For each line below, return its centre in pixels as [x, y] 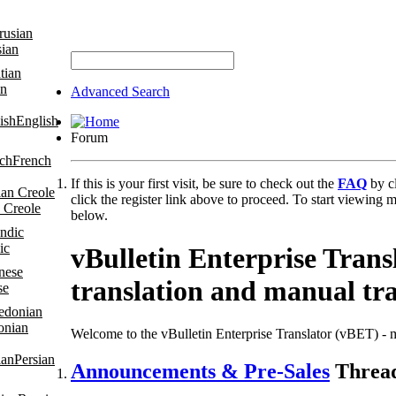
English [37, 120]
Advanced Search [120, 91]
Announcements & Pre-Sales [200, 372]
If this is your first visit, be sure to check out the [204, 183]
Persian [34, 359]
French [32, 160]
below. [89, 215]
